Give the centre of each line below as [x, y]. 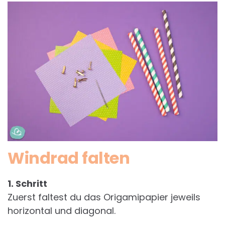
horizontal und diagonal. [62, 211]
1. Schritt [27, 184]
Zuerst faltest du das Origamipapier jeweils [104, 197]
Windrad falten [69, 158]
